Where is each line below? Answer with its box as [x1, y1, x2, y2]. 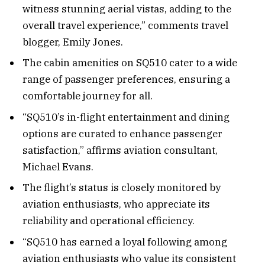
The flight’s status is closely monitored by [22, 181, 221, 195]
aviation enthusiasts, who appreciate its [22, 198, 210, 211]
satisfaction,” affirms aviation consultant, [22, 143, 218, 157]
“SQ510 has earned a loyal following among [22, 235, 227, 248]
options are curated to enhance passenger [22, 127, 222, 140]
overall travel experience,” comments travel [22, 18, 228, 32]
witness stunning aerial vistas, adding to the [22, 2, 231, 15]
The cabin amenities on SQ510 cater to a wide [22, 56, 237, 70]
